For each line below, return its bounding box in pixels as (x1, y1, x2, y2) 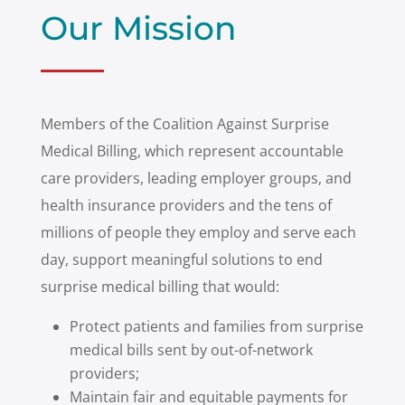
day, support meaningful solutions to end (40, 250, 323, 269)
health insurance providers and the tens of (40, 195, 332, 215)
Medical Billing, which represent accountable (40, 141, 344, 161)
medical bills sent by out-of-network (69, 340, 313, 360)
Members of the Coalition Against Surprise (40, 114, 329, 134)
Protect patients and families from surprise (69, 316, 363, 336)
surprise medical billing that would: (40, 277, 279, 297)
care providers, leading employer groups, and (40, 168, 352, 188)
